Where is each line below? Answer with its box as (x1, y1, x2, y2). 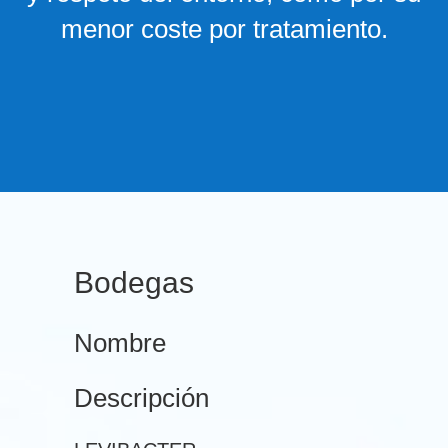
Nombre (74, 328, 166, 358)
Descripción (74, 383, 209, 413)
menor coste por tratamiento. (60, 14, 388, 44)
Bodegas (74, 266, 194, 299)
